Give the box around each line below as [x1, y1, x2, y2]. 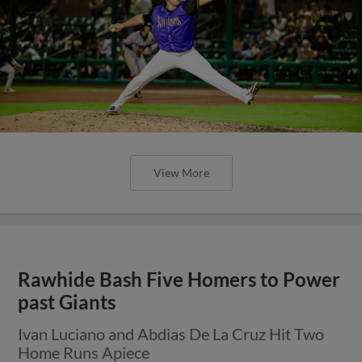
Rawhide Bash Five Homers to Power [18, 267, 341, 291]
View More [153, 165, 209, 179]
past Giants [18, 290, 116, 314]
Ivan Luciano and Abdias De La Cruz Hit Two [18, 323, 325, 343]
